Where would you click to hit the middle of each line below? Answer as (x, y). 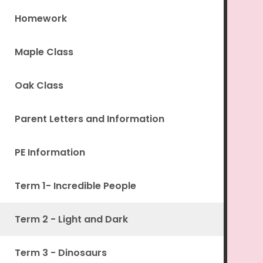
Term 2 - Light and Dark (71, 220)
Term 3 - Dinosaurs (60, 253)
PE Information (50, 153)
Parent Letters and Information (89, 119)
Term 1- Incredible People (75, 186)
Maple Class (44, 52)
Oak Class (39, 86)
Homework (41, 19)
